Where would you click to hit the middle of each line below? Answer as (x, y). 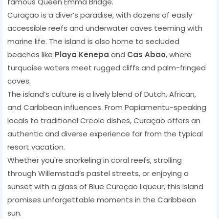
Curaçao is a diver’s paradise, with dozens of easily (100, 15)
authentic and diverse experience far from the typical (105, 133)
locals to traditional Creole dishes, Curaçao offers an (104, 120)
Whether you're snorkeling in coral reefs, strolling (95, 160)
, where (179, 54)
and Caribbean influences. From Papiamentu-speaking (107, 107)
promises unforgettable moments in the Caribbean (102, 199)
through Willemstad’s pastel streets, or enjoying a (98, 173)
